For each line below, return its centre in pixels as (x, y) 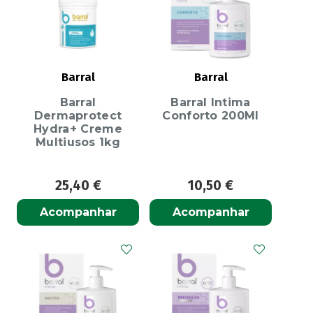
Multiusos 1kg (78, 143)
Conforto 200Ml (211, 116)
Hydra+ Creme (78, 129)
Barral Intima (211, 103)
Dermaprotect (78, 116)
